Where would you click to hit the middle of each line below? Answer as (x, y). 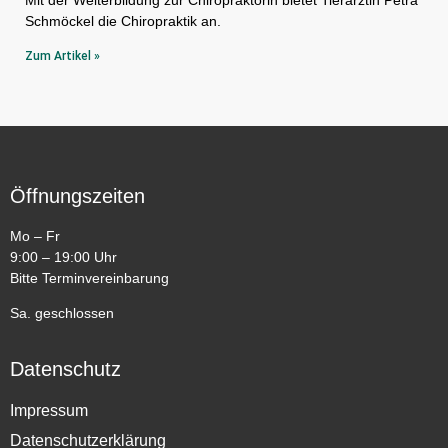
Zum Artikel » (62, 55)
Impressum (49, 410)
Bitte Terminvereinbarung (89, 277)
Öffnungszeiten (77, 195)
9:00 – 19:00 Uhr (65, 256)
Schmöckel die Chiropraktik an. (125, 20)
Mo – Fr (35, 235)
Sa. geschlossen (62, 313)
